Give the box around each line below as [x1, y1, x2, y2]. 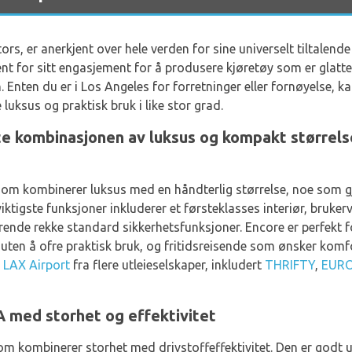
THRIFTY [265, 258, 315, 272]
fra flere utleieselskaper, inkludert [70, 258, 265, 272]
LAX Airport [3, 258, 70, 272]
